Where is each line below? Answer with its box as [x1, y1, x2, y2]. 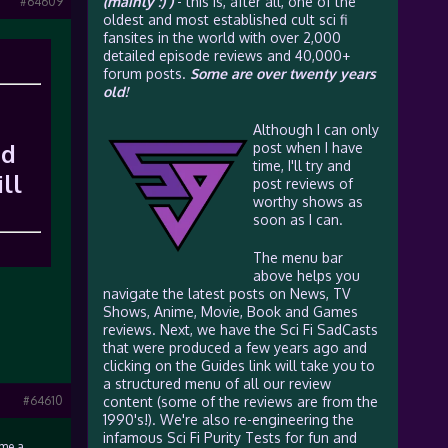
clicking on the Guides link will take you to [102, 357, 375, 374]
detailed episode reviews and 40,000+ [102, 47, 350, 64]
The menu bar [252, 249, 343, 266]
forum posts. [102, 65, 190, 82]
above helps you [252, 267, 360, 284]
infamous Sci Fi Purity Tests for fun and [102, 429, 357, 446]
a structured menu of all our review [102, 375, 331, 392]
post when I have [252, 139, 363, 156]
